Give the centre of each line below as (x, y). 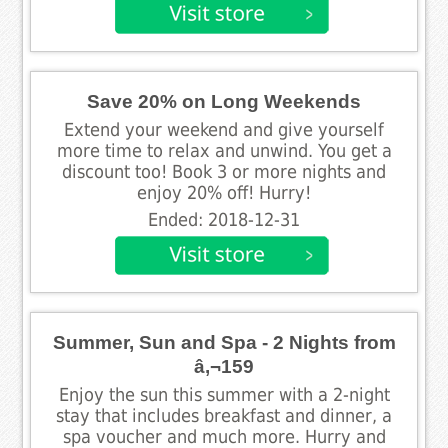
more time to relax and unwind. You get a (224, 150)
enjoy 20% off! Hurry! (224, 192)
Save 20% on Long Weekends (224, 101)
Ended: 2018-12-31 (224, 219)
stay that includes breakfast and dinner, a (224, 415)
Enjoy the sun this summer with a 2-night (224, 394)
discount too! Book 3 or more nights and (224, 171)
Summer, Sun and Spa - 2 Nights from (224, 342)
